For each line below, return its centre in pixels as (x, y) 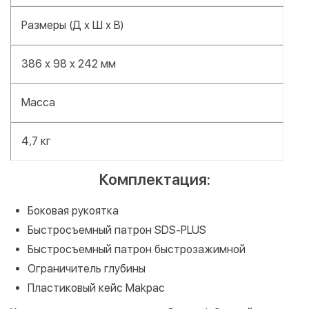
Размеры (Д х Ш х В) (72, 25)
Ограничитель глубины (87, 268)
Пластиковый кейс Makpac (96, 288)
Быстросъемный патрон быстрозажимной (137, 249)
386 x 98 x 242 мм (69, 63)
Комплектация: (154, 179)
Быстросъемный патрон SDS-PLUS (117, 230)
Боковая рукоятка (73, 210)
